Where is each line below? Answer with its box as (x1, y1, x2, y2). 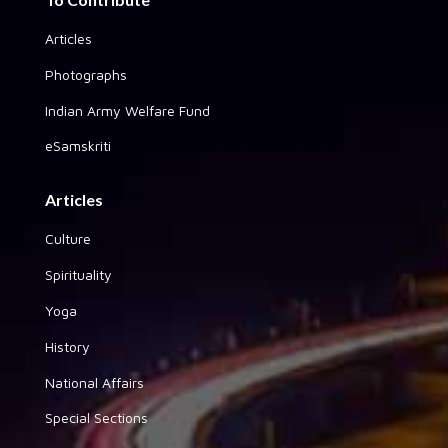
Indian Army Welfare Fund (45, 101, 210, 119)
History (45, 337, 90, 355)
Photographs (45, 65, 127, 83)
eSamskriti (45, 136, 111, 154)
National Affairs (45, 373, 144, 391)
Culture (45, 229, 91, 247)
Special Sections (45, 408, 148, 426)
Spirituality (45, 265, 112, 283)
